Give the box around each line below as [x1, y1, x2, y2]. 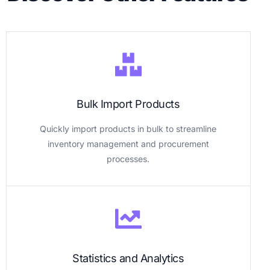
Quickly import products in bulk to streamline [40, 124, 217, 134]
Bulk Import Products [77, 98, 180, 111]
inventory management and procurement [47, 139, 209, 149]
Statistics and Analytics [72, 252, 184, 265]
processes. [107, 154, 150, 165]
